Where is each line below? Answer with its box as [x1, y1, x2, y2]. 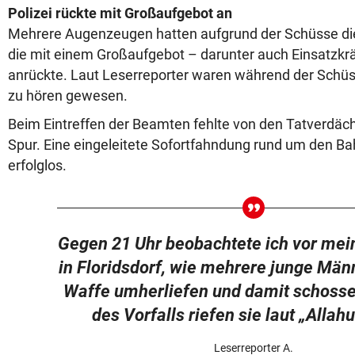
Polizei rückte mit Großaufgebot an [8, 5, 232, 22]
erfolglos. [8, 157, 67, 174]
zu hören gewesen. [8, 87, 128, 105]
